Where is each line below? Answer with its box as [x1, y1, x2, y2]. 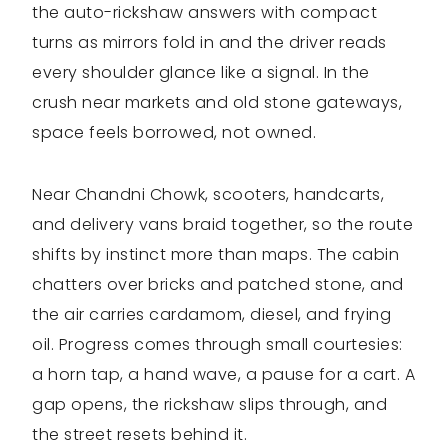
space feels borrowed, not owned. [32, 120, 316, 144]
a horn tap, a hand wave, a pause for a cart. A [32, 362, 415, 386]
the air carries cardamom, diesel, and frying [32, 302, 391, 326]
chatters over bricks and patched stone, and [32, 272, 404, 296]
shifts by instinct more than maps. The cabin [32, 242, 399, 266]
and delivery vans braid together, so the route [32, 212, 413, 236]
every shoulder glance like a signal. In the [32, 60, 370, 84]
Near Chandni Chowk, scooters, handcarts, [32, 182, 384, 206]
